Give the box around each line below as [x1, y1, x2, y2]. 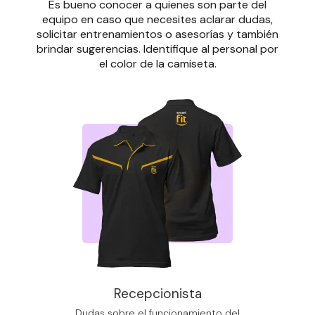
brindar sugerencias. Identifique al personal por [37, 41, 278, 57]
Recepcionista [113, 285, 202, 303]
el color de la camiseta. [98, 56, 217, 72]
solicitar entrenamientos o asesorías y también [37, 27, 278, 42]
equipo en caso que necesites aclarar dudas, [42, 12, 273, 27]
